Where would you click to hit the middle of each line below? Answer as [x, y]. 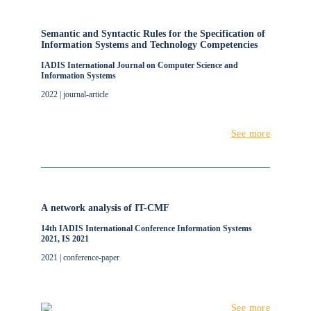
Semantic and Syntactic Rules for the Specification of [153, 34]
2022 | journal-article [74, 94]
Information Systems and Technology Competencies [149, 45]
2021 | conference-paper [80, 258]
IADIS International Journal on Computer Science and [139, 65]
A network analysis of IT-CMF [105, 208]
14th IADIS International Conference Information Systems [146, 228]
